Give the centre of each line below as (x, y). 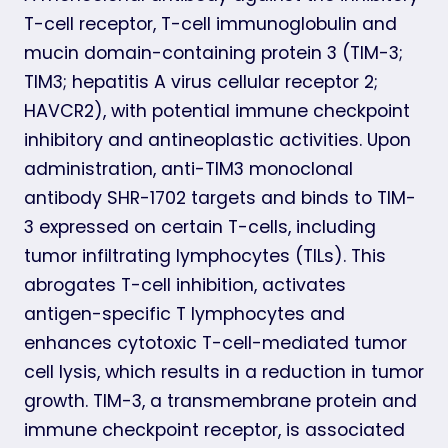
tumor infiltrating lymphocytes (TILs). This (205, 255)
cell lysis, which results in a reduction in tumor (224, 371)
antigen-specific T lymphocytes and (184, 313)
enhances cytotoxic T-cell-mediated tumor (215, 342)
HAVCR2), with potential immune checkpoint (217, 110)
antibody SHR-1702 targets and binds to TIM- (220, 197)
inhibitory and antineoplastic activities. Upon (217, 139)
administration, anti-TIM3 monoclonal (188, 168)
